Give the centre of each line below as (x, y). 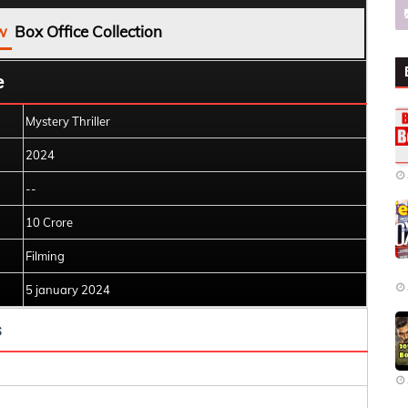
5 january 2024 (68, 290)
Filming (45, 256)
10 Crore (49, 222)
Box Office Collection (88, 31)
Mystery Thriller (68, 121)
